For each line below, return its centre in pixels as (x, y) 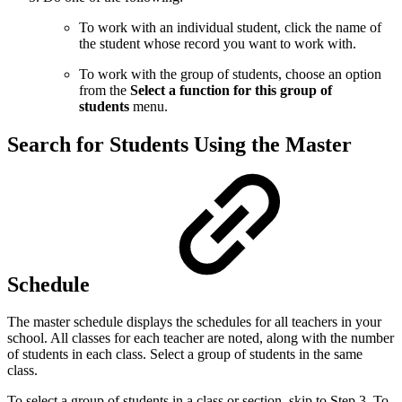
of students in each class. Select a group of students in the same (185, 354)
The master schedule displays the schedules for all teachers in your (194, 322)
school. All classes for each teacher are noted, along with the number (201, 338)
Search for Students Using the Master (179, 144)
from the (105, 90)
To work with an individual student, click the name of (230, 27)
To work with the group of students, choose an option (230, 74)
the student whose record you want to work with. (219, 43)
